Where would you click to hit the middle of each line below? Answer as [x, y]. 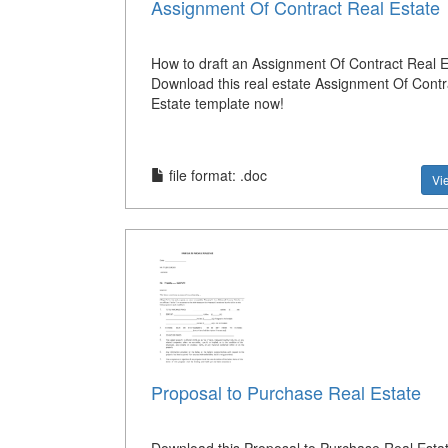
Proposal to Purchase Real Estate [285, 392]
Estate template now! [217, 102]
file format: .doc [215, 174]
